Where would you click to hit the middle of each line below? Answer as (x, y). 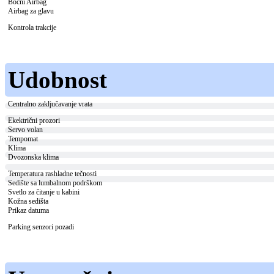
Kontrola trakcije (32, 28)
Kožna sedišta (28, 202)
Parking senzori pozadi (41, 227)
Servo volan (25, 130)
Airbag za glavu (31, 11)
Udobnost (57, 80)
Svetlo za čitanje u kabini (44, 192)
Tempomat (23, 139)
